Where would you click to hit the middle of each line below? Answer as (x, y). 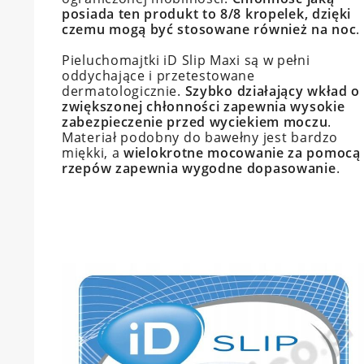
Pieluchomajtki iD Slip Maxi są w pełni (186, 61)
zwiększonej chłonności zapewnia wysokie (204, 107)
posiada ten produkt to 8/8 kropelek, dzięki (207, 14)
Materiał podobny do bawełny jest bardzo (200, 138)
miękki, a (93, 153)
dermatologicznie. (123, 91)
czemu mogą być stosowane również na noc (209, 30)
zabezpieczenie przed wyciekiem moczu (195, 122)
